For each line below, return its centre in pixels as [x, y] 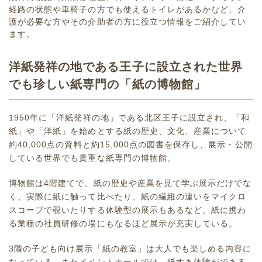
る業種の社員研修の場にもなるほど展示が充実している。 [123, 224]
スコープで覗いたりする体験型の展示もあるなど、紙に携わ [128, 210]
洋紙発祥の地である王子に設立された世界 [126, 67]
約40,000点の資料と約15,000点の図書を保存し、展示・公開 [131, 145]
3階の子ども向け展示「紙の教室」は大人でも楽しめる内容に [130, 249]
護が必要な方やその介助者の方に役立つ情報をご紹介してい [128, 22]
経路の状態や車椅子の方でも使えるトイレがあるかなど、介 [128, 10]
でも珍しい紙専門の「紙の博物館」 [107, 85]
